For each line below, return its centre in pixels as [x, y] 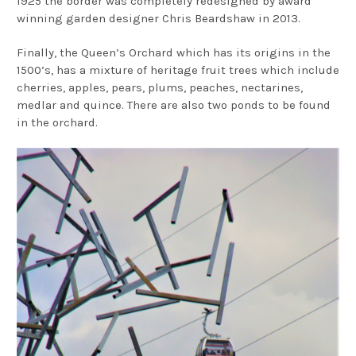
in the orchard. [57, 122]
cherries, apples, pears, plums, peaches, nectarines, [160, 87]
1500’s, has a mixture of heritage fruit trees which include [178, 70]
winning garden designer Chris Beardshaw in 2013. [159, 18]
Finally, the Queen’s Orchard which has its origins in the [174, 52]
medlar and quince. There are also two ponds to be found [174, 104]
